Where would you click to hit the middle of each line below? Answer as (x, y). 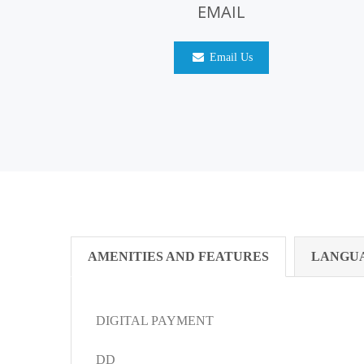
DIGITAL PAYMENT (155, 321)
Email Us (229, 57)
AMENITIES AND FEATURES (178, 256)
